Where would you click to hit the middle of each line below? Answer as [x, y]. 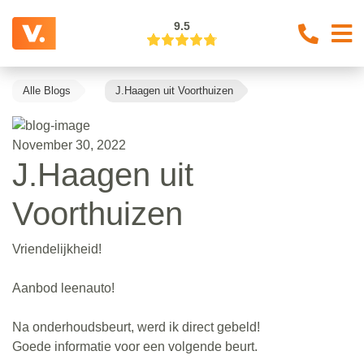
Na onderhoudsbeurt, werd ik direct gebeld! [136, 327]
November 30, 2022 [69, 145]
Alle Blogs [47, 91]
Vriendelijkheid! [57, 249]
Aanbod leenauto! [63, 288]
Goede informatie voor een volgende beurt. [135, 346]
